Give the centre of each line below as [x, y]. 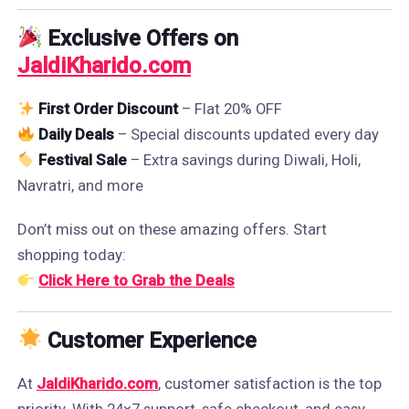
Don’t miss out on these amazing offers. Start [172, 229]
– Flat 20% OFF [231, 109]
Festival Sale [83, 160]
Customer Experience [150, 341]
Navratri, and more [80, 185]
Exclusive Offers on [141, 38]
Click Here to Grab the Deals [137, 280]
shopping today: [71, 255]
